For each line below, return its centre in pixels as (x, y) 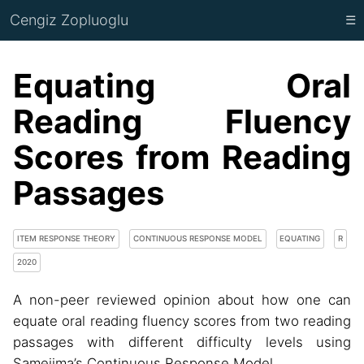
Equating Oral (182, 86)
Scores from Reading (182, 157)
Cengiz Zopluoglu (69, 20)
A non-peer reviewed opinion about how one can (182, 299)
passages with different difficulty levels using (182, 342)
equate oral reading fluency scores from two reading (182, 321)
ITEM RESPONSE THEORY (66, 238)
